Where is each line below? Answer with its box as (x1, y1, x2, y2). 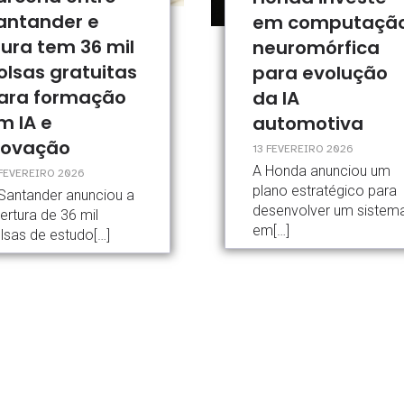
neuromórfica (252, 34, 380, 60)
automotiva (252, 110, 363, 136)
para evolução (252, 60, 388, 86)
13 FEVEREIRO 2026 (252, 142, 353, 155)
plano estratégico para (252, 181, 397, 199)
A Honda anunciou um (252, 161, 390, 179)
